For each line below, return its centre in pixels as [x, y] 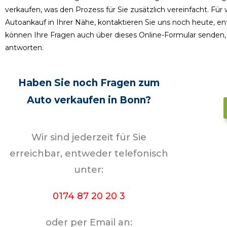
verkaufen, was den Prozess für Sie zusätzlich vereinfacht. [108, 10]
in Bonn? [129, 100]
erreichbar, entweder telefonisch [89, 154]
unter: [89, 170]
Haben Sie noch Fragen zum [89, 83]
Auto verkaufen [67, 100]
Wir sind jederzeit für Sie [89, 137]
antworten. [24, 48]
